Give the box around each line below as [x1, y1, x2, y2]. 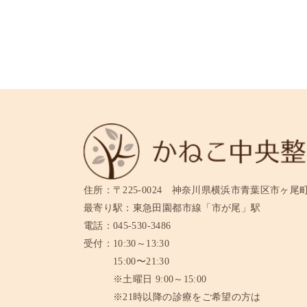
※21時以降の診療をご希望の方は [113, 291, 261, 302]
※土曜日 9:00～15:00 [113, 273, 207, 284]
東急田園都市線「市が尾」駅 [132, 202, 261, 213]
